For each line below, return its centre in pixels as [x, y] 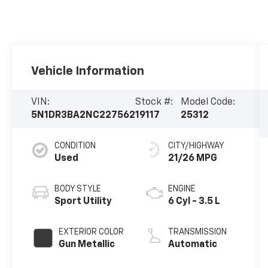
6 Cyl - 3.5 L [194, 201]
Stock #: [154, 102]
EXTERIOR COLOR [92, 232]
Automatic [192, 244]
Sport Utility [83, 201]
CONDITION [75, 146]
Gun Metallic [87, 244]
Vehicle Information [88, 71]
